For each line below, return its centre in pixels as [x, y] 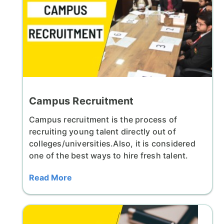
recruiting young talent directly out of [102, 132]
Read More [50, 178]
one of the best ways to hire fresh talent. [109, 156]
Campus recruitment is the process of [103, 120]
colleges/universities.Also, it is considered [112, 144]
